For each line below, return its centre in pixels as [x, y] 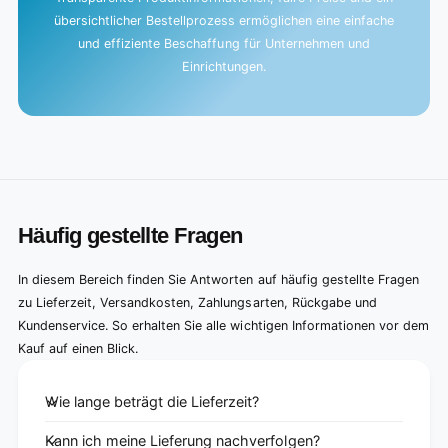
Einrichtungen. [224, 66]
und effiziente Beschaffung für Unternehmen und [224, 43]
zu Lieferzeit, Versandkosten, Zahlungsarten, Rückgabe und [197, 302]
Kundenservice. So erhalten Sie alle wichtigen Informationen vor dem [223, 325]
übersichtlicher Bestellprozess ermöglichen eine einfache [224, 20]
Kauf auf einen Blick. [78, 348]
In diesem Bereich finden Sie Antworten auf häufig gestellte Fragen [218, 279]
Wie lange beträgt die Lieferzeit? [152, 402]
